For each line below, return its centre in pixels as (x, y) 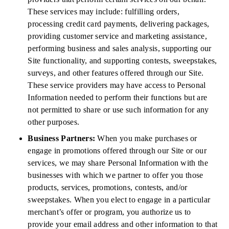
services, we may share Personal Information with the (118, 163)
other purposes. (54, 122)
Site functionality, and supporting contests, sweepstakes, (122, 61)
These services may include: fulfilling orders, (104, 12)
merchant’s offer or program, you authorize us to (109, 212)
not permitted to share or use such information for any (118, 110)
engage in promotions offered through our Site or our (117, 151)
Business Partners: (63, 138)
